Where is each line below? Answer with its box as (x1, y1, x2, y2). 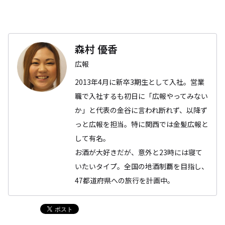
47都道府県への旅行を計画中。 (75, 175, 174, 185)
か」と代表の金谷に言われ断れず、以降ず (75, 104, 207, 115)
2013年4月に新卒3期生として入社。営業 (75, 76, 204, 87)
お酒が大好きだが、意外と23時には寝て (75, 147, 202, 157)
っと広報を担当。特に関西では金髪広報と (75, 119, 208, 129)
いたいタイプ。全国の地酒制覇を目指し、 (75, 161, 208, 171)
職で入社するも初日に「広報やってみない (75, 90, 208, 101)
